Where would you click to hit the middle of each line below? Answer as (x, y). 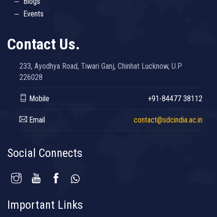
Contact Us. (44, 44)
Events (33, 14)
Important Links (45, 205)
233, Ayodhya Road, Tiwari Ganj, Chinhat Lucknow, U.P (101, 66)
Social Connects (45, 153)
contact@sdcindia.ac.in (168, 120)
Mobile (38, 98)
